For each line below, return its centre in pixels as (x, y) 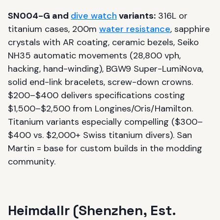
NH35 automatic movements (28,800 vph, (94, 55)
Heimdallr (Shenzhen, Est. (92, 210)
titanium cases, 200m (54, 29)
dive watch (94, 16)
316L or (172, 16)
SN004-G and (39, 16)
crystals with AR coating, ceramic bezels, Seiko (103, 42)
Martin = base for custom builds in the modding (105, 148)
